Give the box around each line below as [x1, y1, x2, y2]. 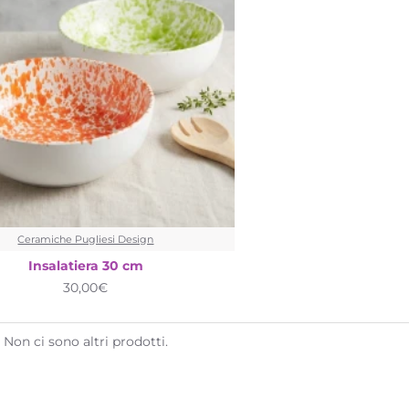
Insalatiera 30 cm [27, 257, 143, 274]
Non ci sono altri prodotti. [4, 332, 168, 350]
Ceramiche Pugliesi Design [17, 232, 154, 246]
